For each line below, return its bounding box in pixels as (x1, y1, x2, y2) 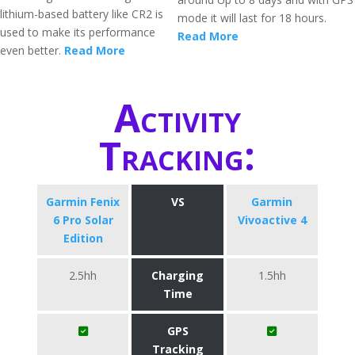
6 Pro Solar (52, 212, 113, 227)
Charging (151, 268, 204, 283)
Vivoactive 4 (237, 212, 307, 227)
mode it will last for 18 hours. (177, 10, 326, 25)
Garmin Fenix (46, 194, 120, 209)
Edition (63, 231, 103, 246)
